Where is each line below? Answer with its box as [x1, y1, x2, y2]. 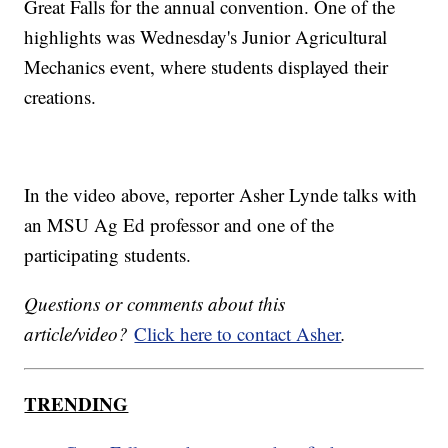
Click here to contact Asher [134, 320, 342, 346]
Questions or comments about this [24, 290, 286, 316]
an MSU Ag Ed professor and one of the [24, 211, 335, 237]
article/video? [24, 320, 135, 346]
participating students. [24, 241, 192, 267]
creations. [24, 83, 97, 109]
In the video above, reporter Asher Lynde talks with [24, 181, 418, 207]
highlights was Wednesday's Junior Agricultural [24, 23, 388, 49]
